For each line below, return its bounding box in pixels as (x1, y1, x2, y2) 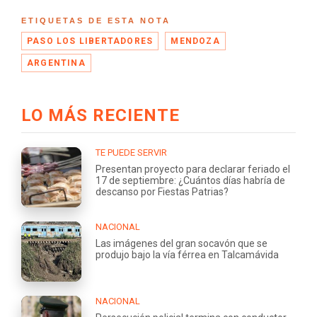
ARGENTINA (27, 57, 86, 68)
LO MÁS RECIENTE (21, 105, 180, 125)
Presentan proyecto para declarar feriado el (96, 163, 290, 175)
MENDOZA (171, 35, 220, 46)
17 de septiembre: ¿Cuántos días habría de (96, 174, 285, 186)
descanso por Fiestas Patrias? (96, 185, 229, 197)
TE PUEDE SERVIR (96, 146, 167, 158)
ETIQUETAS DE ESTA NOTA (21, 16, 171, 25)
